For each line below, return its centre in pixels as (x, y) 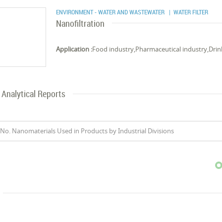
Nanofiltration (81, 23)
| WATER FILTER (187, 12)
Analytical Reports (34, 94)
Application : (74, 49)
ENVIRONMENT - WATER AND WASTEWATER (111, 12)
